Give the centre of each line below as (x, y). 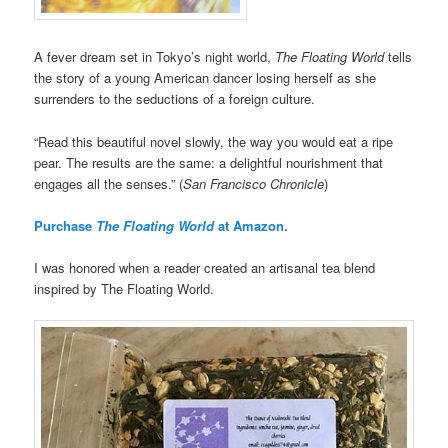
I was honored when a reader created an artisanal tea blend (205, 267)
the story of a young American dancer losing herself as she (205, 78)
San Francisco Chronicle (254, 183)
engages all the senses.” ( (109, 183)
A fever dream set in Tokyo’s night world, (155, 57)
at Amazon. (251, 225)
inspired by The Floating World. (124, 288)
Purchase (65, 225)
